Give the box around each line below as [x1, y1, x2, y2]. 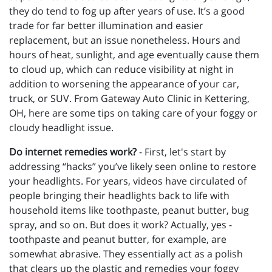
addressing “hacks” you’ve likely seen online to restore [9, 159, 256, 173]
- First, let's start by [137, 144, 226, 158]
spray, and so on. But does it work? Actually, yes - [9, 217, 232, 231]
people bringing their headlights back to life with [9, 188, 229, 202]
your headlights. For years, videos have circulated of [9, 174, 246, 188]
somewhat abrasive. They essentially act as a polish [9, 246, 243, 260]
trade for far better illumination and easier [9, 18, 203, 32]
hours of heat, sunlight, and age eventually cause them [9, 47, 259, 61]
